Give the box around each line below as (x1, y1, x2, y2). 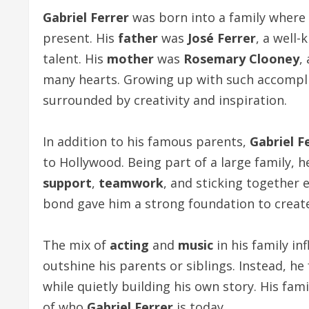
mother (107, 50, 154, 67)
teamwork (99, 175, 163, 191)
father (118, 30, 158, 46)
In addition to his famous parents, (43, 133, 250, 150)
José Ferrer (188, 30, 256, 46)
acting (110, 237, 149, 253)
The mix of (43, 237, 110, 253)
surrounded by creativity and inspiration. (43, 92, 287, 108)
